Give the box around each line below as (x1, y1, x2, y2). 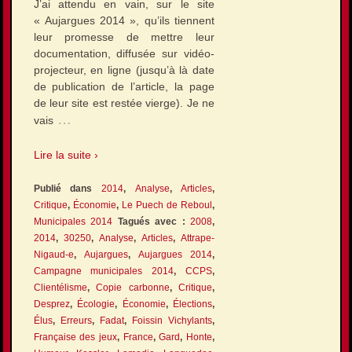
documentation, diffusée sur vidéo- (33, 47, 215, 60)
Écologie (77, 298, 115, 310)
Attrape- (181, 232, 215, 244)
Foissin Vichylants (132, 314, 213, 326)
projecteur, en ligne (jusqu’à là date (33, 64, 215, 77)
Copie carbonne (96, 281, 170, 293)
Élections (173, 298, 213, 310)
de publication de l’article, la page (33, 80, 215, 93)
